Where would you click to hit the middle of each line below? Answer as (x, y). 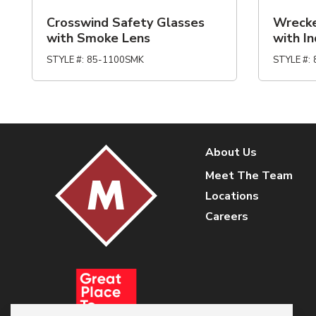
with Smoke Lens (98, 38)
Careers (226, 217)
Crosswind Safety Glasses (126, 23)
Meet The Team (249, 176)
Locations (232, 196)
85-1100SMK (115, 60)
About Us (231, 152)
